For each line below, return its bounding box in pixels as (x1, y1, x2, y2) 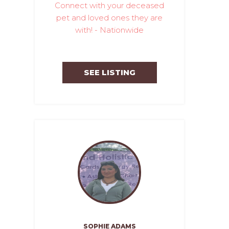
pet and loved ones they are (56, 13, 163, 22)
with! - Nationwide (75, 25, 144, 35)
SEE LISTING (83, 67, 135, 77)
